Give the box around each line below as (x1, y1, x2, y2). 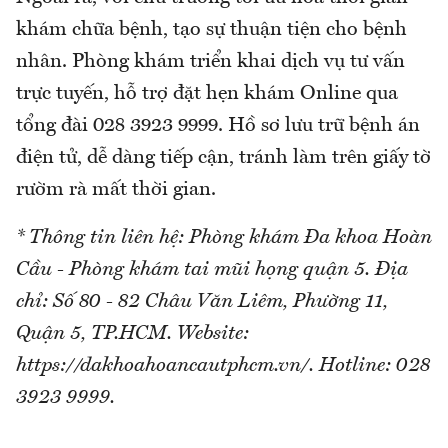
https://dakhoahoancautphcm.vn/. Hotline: (16, 355, 396, 376)
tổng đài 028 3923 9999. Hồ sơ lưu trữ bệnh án (16, 115, 420, 136)
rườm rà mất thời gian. (16, 179, 216, 200)
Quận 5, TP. (16, 323, 119, 344)
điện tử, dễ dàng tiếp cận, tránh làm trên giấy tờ (16, 147, 431, 168)
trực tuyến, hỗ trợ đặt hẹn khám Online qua (16, 83, 398, 104)
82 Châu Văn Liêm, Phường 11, (118, 291, 388, 312)
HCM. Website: (119, 323, 249, 344)
